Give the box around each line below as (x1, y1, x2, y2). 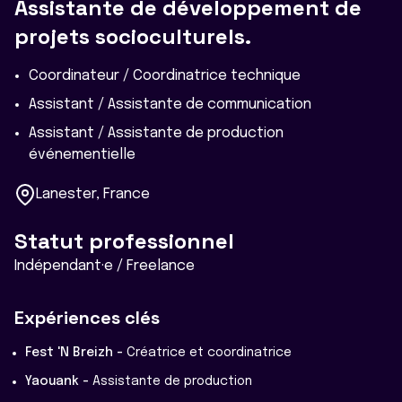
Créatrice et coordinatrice (127, 345, 292, 359)
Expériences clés (14, 305, 160, 329)
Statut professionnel (14, 226, 234, 255)
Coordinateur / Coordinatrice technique (29, 67, 301, 83)
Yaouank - (25, 374, 92, 388)
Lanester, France (36, 186, 150, 202)
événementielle (29, 146, 135, 162)
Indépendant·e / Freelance (14, 258, 195, 274)
